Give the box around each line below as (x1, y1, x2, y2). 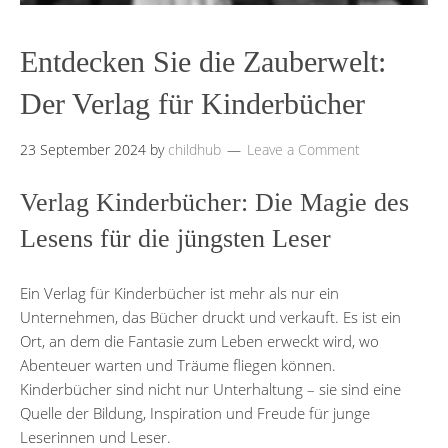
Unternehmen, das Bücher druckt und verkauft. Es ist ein (20, 306, 401, 327)
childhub (168, 139, 221, 159)
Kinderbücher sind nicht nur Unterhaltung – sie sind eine (20, 378, 401, 399)
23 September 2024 (20, 139, 146, 159)
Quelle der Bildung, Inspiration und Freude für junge (20, 402, 370, 423)
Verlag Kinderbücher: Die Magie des (20, 187, 409, 217)
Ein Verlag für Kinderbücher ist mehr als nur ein (20, 282, 339, 303)
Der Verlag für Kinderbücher (20, 86, 365, 120)
